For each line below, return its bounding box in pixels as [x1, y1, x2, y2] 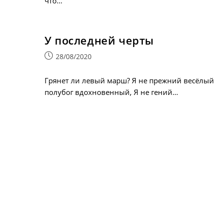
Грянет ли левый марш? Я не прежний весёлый [44, 76, 214, 85]
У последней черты [44, 33, 154, 47]
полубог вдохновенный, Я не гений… [44, 87, 178, 97]
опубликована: [44, 62, 93, 71]
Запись [44, 51, 68, 61]
